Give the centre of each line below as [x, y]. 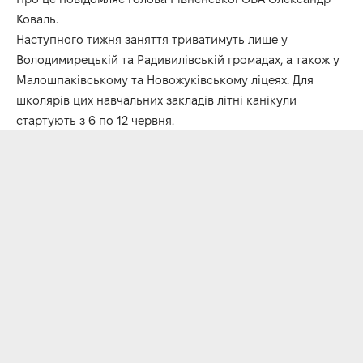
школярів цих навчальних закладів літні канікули [156, 100]
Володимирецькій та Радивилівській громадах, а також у [178, 59]
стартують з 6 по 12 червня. [95, 120]
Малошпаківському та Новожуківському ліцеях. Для [165, 79]
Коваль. [37, 19]
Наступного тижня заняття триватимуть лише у [152, 39]
